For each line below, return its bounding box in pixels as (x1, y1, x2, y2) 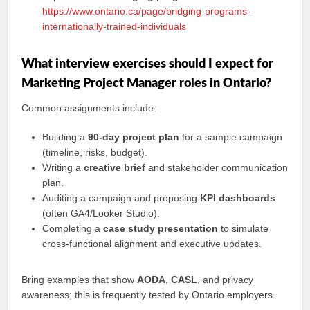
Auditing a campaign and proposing (42, 192, 201, 203)
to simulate (218, 223, 269, 234)
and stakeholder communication (145, 162, 289, 173)
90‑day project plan (88, 131, 180, 143)
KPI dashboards (200, 192, 276, 203)
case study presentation (103, 223, 219, 234)
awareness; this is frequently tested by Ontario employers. (21, 289, 276, 300)
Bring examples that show (21, 274, 138, 285)
